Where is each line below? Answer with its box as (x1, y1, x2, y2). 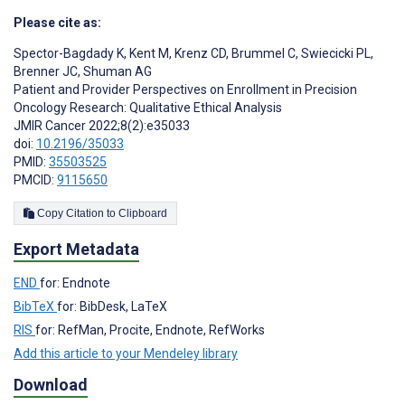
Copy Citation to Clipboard (118, 207, 167, 221)
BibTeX (14, 298, 57, 314)
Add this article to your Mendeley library (14, 345, 238, 361)
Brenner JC (14, 64, 78, 80)
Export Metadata (14, 240, 139, 259)
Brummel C (229, 46, 296, 61)
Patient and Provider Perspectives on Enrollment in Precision (14, 82, 357, 98)
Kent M (127, 46, 169, 61)
